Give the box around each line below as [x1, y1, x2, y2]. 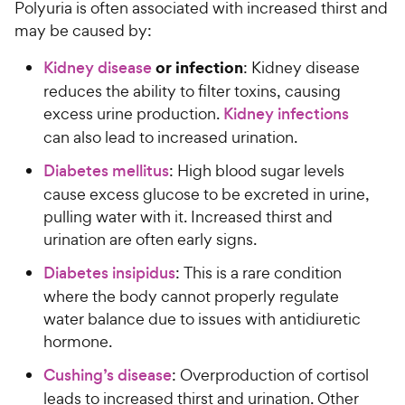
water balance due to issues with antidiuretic [43, 307, 361, 329]
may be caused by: [14, 19, 152, 41]
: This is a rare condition [175, 261, 342, 283]
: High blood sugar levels [169, 159, 344, 181]
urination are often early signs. [43, 228, 257, 250]
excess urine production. [43, 102, 223, 124]
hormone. [43, 330, 112, 352]
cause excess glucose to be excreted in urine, [43, 183, 370, 204]
